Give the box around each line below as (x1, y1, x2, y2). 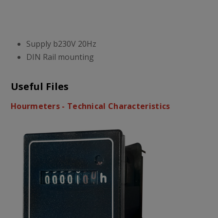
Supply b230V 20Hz (26, 38, 96, 50)
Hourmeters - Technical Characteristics (11, 101, 170, 112)
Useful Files (11, 80, 69, 93)
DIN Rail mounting (26, 52, 94, 63)
